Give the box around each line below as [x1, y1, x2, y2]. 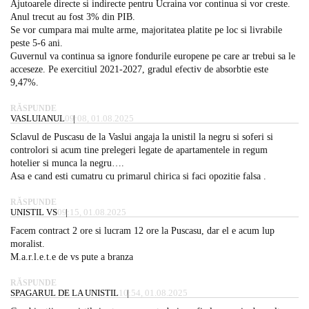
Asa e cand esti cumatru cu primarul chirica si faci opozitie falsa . [10, 170, 266, 181]
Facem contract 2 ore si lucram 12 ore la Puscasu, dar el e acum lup [10, 225, 275, 236]
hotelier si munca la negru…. [10, 157, 124, 168]
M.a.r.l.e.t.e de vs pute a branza [10, 251, 133, 262]
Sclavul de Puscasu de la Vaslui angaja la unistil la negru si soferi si [10, 131, 273, 142]
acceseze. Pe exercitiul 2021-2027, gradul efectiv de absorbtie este [10, 63, 268, 74]
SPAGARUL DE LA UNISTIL [10, 287, 119, 298]
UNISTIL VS [10, 206, 57, 217]
